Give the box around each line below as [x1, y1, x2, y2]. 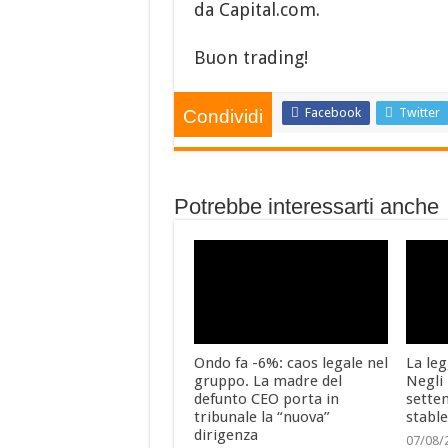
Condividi [182, 106, 263, 128]
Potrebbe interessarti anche [173, 194, 439, 220]
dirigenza [193, 425, 258, 444]
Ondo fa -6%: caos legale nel [193, 353, 388, 372]
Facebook [304, 105, 361, 121]
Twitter [398, 105, 440, 121]
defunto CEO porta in [193, 389, 339, 408]
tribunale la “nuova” [193, 407, 330, 426]
